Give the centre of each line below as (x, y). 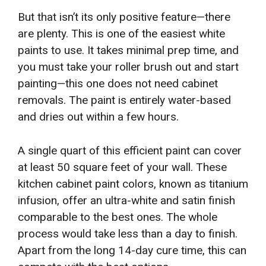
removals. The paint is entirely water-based (124, 100)
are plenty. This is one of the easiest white (121, 34)
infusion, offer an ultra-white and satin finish (126, 200)
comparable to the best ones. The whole (118, 217)
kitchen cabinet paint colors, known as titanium (133, 183)
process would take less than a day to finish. (128, 233)
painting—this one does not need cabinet (118, 84)
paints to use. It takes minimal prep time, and (128, 50)
